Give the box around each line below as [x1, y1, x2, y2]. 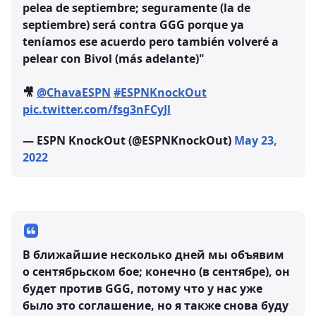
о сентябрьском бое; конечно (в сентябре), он [23, 263, 290, 279]
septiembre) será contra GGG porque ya [23, 16, 244, 32]
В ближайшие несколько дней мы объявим [23, 246, 284, 262]
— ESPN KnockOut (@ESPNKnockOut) [23, 132, 234, 148]
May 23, [234, 132, 277, 148]
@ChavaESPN [37, 84, 111, 100]
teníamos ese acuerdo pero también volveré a [23, 33, 279, 49]
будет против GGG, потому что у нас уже [23, 280, 262, 296]
